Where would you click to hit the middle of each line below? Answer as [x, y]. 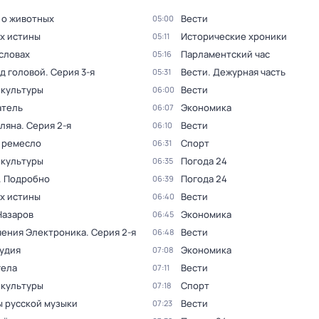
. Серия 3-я [70, 72]
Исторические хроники [234, 36]
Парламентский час [225, 54]
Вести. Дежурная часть [233, 72]
